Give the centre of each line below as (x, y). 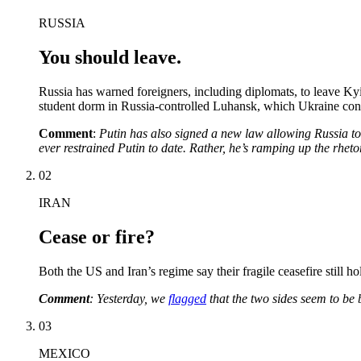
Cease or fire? (97, 237)
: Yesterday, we (129, 298)
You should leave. (110, 57)
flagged (187, 298)
